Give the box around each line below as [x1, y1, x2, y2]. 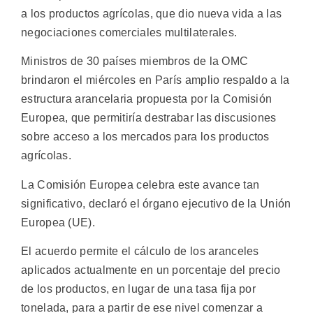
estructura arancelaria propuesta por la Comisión [21, 93, 272, 105]
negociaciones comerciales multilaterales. [21, 27, 238, 38]
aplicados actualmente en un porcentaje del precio [21, 264, 281, 277]
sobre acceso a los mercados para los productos [21, 131, 270, 143]
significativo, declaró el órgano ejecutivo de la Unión [21, 197, 291, 210]
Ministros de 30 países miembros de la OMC [21, 55, 249, 68]
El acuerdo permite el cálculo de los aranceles [21, 245, 259, 258]
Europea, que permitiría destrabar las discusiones [21, 112, 277, 124]
